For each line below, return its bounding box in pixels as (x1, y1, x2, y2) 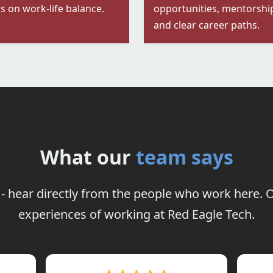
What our (40, 144, 131, 171)
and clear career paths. (154, 18, 260, 32)
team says (135, 144, 233, 171)
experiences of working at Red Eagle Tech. (18, 206, 255, 223)
